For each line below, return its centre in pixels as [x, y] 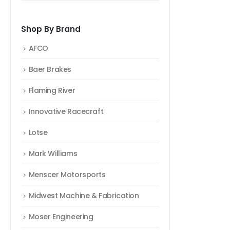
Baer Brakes [50, 70]
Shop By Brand [51, 29]
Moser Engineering [61, 217]
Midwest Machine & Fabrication [84, 196]
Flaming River [52, 91]
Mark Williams [53, 154]
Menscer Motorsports [67, 175]
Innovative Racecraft [66, 112]
